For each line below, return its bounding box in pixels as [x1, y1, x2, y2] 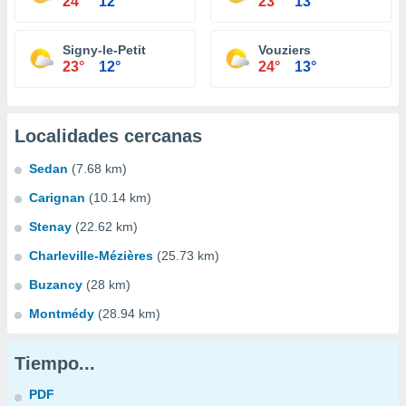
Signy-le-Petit [63, 43, 146, 57]
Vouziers [258, 43, 311, 57]
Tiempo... [14, 353, 95, 373]
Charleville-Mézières [29, 248, 153, 263]
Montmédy [29, 306, 94, 321]
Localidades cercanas [14, 126, 202, 146]
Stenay [29, 219, 72, 234]
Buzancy [29, 277, 82, 292]
